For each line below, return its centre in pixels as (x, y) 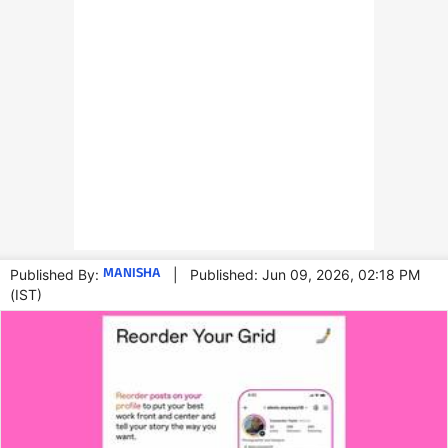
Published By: (56, 274)
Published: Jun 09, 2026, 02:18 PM (305, 274)
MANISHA (132, 275)
